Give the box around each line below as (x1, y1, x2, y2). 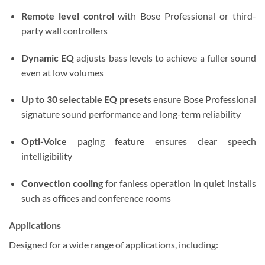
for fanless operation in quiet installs (102, 177, 256, 189)
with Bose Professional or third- (114, 9, 257, 21)
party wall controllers (21, 24, 108, 36)
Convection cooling (21, 177, 103, 189)
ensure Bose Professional (151, 93, 257, 105)
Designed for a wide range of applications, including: (9, 238, 218, 250)
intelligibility (21, 150, 72, 162)
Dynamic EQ (21, 51, 75, 63)
